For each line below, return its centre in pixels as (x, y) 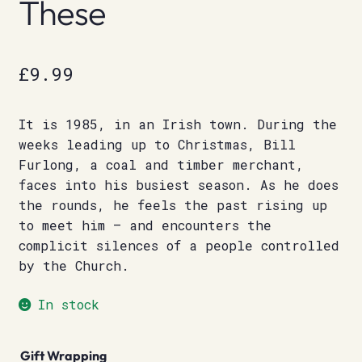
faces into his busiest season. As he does (178, 185)
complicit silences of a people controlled (179, 246)
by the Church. (74, 266)
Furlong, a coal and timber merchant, (161, 165)
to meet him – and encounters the (145, 225)
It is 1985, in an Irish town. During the (177, 124)
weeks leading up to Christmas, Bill (157, 145)
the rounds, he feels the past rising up (173, 205)
